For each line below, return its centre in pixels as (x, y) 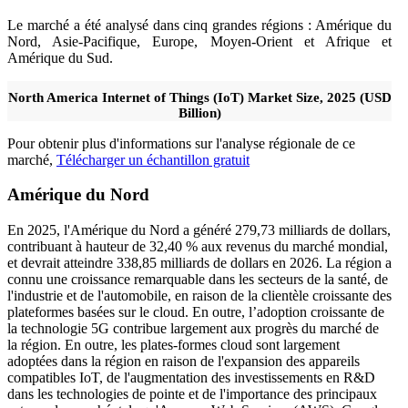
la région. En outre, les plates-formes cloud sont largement (173, 345)
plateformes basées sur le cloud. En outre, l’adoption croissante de (196, 312)
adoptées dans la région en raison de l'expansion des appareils (184, 362)
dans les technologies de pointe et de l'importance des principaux (192, 394)
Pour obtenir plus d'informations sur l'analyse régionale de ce (181, 143)
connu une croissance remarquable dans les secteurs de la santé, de (198, 280)
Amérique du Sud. (60, 57)
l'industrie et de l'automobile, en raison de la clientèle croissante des (199, 296)
